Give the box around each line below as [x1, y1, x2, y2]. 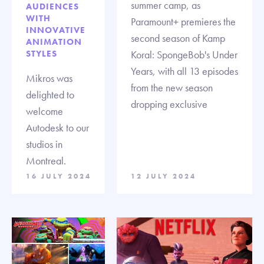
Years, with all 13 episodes [131, 64, 238, 78]
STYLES [26, 47, 57, 60]
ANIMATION [26, 35, 82, 48]
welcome [26, 104, 63, 118]
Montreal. [26, 153, 66, 167]
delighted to [26, 87, 74, 101]
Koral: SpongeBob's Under [131, 48, 237, 62]
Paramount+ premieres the [131, 15, 236, 29]
